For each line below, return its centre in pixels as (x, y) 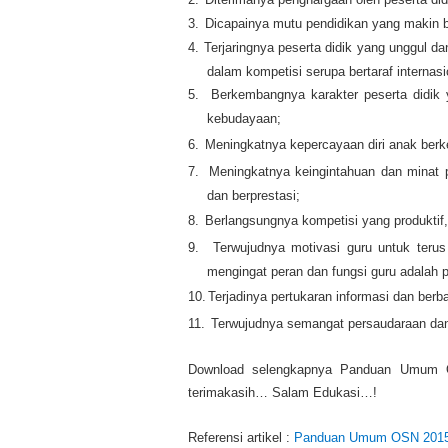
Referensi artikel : (241, 438)
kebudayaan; (243, 119)
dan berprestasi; (253, 195)
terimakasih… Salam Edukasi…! (282, 393)
